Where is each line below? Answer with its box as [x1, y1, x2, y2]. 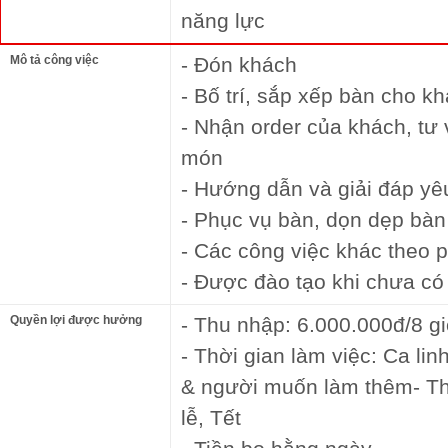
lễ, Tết [181, 405, 241, 429]
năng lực [181, 8, 265, 32]
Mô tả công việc [10, 52, 99, 67]
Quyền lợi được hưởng [10, 312, 142, 327]
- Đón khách [181, 52, 297, 76]
